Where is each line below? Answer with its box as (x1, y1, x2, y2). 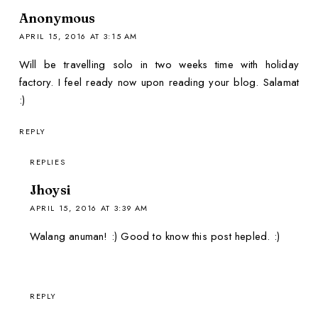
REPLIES (29, 156, 66, 168)
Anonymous (18, 9, 96, 26)
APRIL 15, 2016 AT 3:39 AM (29, 202, 149, 214)
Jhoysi (29, 182, 71, 199)
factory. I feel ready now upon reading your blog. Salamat (18, 74, 300, 90)
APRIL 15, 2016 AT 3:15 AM (18, 30, 138, 42)
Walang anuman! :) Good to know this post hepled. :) (29, 229, 280, 245)
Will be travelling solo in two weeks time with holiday (18, 56, 300, 72)
